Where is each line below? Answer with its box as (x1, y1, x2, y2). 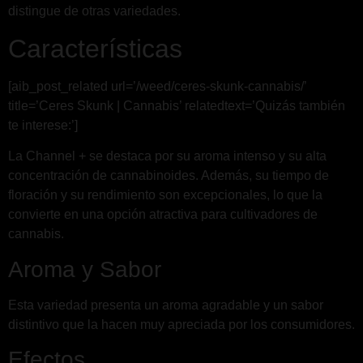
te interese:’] (8, 117, 78, 132)
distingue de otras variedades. (8, 4, 181, 19)
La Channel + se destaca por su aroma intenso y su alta (8, 149, 327, 164)
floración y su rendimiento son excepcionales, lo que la (8, 188, 322, 203)
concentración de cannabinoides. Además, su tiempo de (8, 169, 329, 183)
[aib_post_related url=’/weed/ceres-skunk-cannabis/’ (8, 79, 306, 93)
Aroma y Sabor (8, 256, 161, 282)
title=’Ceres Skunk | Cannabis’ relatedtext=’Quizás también (8, 98, 345, 113)
